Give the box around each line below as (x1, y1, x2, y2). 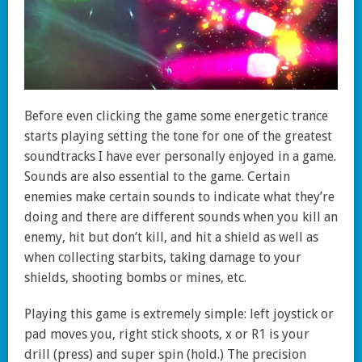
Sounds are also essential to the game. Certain (24, 169, 290, 185)
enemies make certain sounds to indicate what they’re (24, 189, 335, 205)
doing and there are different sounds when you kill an (24, 209, 338, 225)
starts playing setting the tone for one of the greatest (24, 128, 332, 145)
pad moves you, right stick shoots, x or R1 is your (24, 326, 309, 343)
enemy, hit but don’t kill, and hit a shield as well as (24, 229, 318, 246)
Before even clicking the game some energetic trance (24, 108, 328, 124)
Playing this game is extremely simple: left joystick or (24, 306, 334, 322)
